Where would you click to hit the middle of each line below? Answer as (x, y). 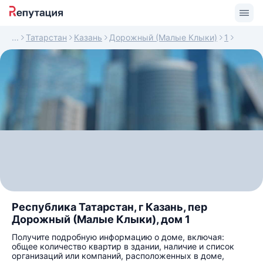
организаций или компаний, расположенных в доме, (118, 256)
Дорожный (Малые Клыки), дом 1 (101, 219)
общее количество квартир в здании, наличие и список (123, 246)
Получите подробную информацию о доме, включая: (118, 237)
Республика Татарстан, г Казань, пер (109, 207)
